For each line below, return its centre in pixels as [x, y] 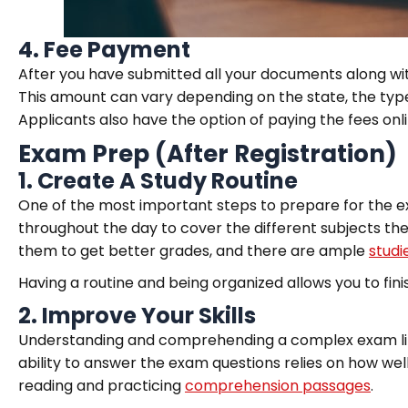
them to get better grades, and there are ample [194, 251]
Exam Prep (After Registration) [208, 154]
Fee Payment [117, 50]
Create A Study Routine [168, 181]
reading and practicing [102, 386]
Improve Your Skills [149, 316]
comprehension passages [278, 386]
